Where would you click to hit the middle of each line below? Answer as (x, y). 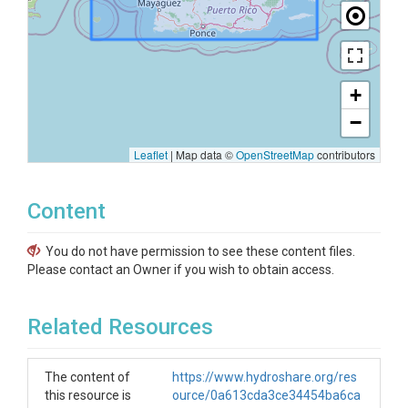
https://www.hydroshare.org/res (265, 377)
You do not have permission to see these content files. (200, 251)
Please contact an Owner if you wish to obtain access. (181, 270)
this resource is (88, 395)
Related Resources (120, 327)
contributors (345, 154)
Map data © (204, 154)
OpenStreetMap (275, 154)
